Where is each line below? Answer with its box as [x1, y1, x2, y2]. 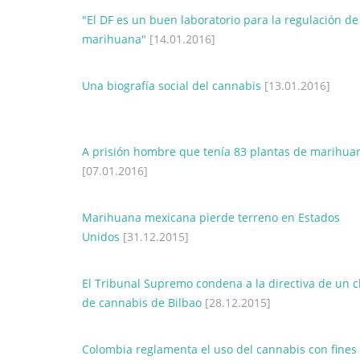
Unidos [82, 229, 120, 244]
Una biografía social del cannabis [82, 78, 261, 93]
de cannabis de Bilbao [82, 295, 202, 310]
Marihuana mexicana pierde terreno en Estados [82, 210, 340, 225]
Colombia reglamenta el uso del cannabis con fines [82, 342, 357, 357]
